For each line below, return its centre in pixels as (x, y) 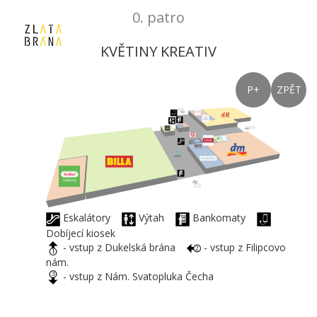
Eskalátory (91, 218)
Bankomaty (223, 218)
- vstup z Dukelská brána (123, 247)
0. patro (158, 17)
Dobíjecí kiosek (85, 233)
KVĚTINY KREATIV (158, 51)
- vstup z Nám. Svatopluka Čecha (141, 276)
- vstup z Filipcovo (243, 247)
